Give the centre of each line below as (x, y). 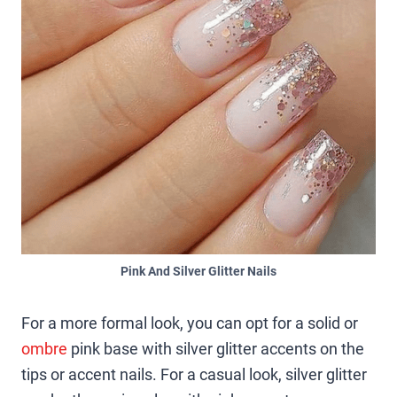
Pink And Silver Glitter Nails (198, 271)
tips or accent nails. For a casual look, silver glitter (194, 374)
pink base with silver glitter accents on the (216, 348)
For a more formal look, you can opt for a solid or (190, 323)
